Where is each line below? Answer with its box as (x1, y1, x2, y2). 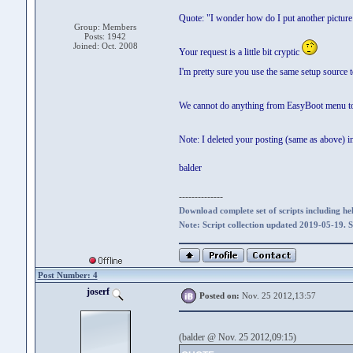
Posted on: (199, 291, 240, 300)
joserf (87, 286, 112, 297)
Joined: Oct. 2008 (72, 41, 138, 50)
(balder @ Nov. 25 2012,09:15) (178, 332, 296, 343)
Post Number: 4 (37, 270, 98, 280)
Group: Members (74, 22, 136, 32)
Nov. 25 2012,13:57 (239, 291, 316, 300)
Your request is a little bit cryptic (178, 46, 302, 58)
